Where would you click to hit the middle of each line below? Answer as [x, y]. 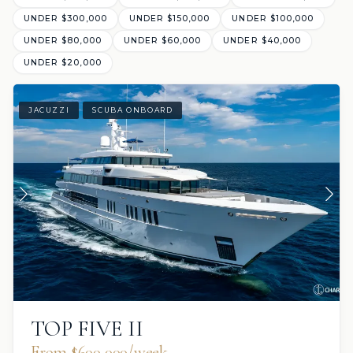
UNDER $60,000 [162, 40]
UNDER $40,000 [262, 40]
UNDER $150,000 [169, 18]
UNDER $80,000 [63, 40]
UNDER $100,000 [273, 18]
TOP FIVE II [87, 328]
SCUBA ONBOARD [133, 110]
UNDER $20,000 [63, 62]
